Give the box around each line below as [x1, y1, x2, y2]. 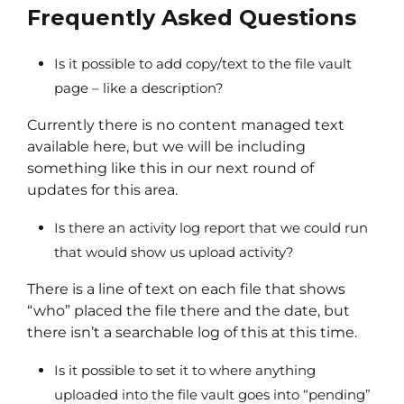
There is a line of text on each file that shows [27, 280, 345, 298]
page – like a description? [54, 78, 224, 96]
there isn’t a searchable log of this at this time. [27, 323, 357, 341]
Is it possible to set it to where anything [54, 361, 316, 379]
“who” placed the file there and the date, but [27, 301, 350, 319]
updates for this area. [27, 180, 178, 198]
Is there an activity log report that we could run [54, 218, 368, 236]
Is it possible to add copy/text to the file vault [54, 54, 352, 72]
